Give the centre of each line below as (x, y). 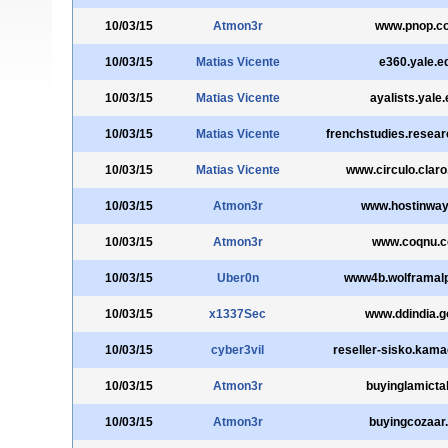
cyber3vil (237, 350)
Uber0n (237, 278)
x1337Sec (237, 314)
